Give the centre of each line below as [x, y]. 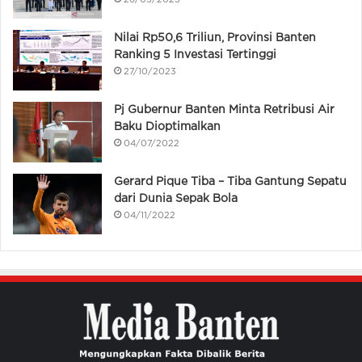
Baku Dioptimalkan [167, 127]
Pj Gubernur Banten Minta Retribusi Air [224, 110]
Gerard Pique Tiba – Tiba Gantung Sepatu [230, 182]
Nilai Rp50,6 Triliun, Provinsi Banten [215, 38]
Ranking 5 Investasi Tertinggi [195, 55]
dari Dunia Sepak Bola [176, 199]
